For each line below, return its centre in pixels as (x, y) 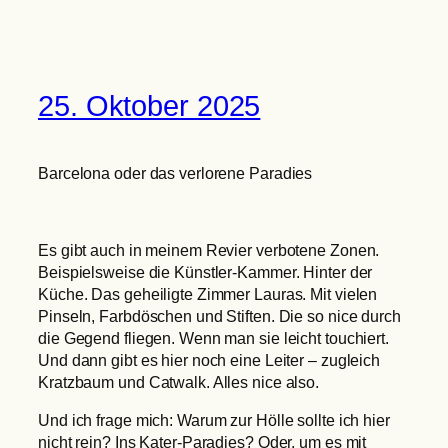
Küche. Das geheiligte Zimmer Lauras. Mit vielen (208, 293)
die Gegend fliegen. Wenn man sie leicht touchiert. (213, 337)
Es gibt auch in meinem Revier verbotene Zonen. (209, 249)
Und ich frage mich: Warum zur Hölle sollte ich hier (214, 420)
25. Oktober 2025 (149, 106)
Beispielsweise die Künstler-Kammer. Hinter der (205, 271)
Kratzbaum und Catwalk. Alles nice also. (179, 381)
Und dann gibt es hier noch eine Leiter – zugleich (209, 359)
